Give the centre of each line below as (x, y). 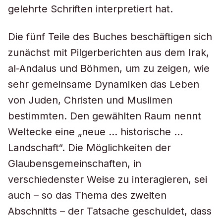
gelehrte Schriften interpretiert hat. (90, 9)
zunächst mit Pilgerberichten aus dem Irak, (109, 53)
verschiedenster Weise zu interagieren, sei (108, 179)
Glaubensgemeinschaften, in (75, 164)
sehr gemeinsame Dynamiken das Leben (104, 84)
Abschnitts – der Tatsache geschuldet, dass (110, 211)
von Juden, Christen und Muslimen (90, 100)
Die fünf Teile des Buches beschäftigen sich (110, 37)
